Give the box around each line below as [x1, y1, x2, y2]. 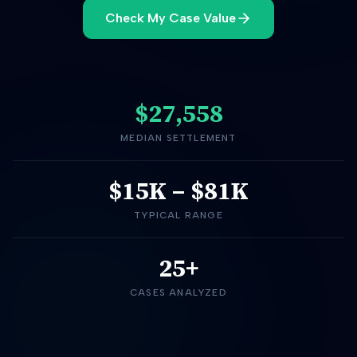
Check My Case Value [105, 10, 236, 25]
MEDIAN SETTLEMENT [120, 132, 237, 143]
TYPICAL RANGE [134, 210, 223, 221]
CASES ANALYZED [130, 287, 227, 298]
